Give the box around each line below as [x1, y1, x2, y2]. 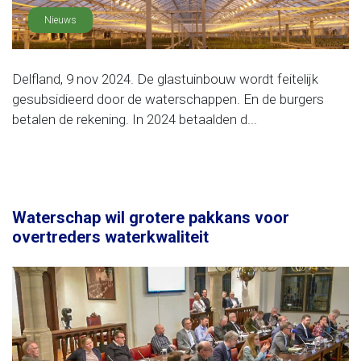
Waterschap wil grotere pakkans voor [12, 208, 289, 227]
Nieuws [44, 15, 77, 26]
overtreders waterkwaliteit [12, 227, 209, 247]
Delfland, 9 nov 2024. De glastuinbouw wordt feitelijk [12, 71, 318, 87]
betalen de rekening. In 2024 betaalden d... [12, 111, 257, 127]
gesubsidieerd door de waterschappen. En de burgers [12, 91, 324, 107]
